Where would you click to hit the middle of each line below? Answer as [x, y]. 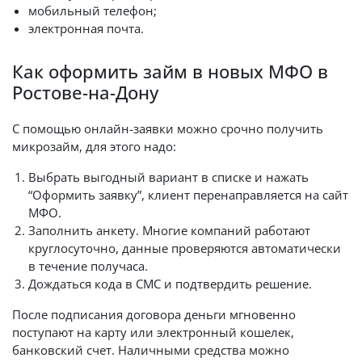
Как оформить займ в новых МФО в [170, 72]
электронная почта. [86, 28]
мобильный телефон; [93, 11]
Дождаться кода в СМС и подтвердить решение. [170, 284]
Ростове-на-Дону [85, 93]
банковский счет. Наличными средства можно [151, 350]
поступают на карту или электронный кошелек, [153, 332]
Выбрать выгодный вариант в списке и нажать [168, 177]
